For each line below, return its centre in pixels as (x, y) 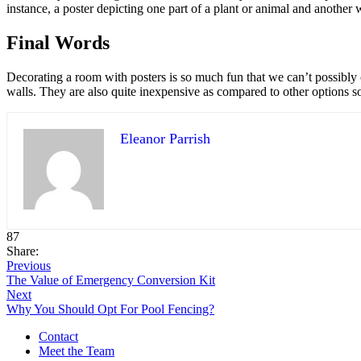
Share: (23, 251)
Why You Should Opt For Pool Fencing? (110, 309)
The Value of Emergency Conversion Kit (111, 280)
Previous (29, 265)
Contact (58, 336)
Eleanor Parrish (165, 138)
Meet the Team (77, 351)
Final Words (58, 42)
